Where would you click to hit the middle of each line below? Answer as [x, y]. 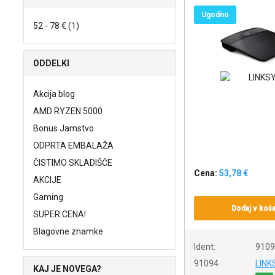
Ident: [204, 247]
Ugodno [215, 15]
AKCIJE [47, 180]
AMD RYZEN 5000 [68, 111]
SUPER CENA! [60, 214]
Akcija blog [54, 94]
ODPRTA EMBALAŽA [73, 145]
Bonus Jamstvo [64, 128]
